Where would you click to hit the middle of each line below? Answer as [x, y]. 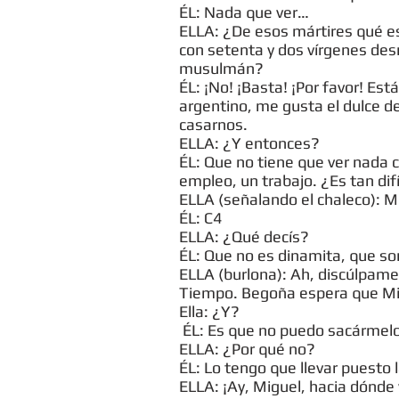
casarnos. [213, 124]
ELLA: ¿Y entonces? [249, 143]
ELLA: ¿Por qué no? [247, 349]
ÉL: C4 [200, 218]
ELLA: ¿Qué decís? [244, 236]
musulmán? [221, 68]
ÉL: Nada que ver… [244, 12]
